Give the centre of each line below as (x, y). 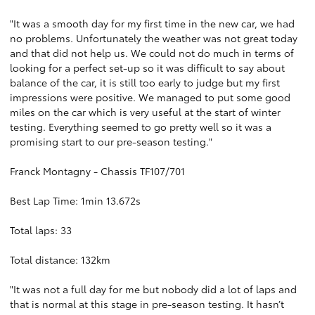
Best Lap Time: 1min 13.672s (75, 200)
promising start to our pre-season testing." (111, 141)
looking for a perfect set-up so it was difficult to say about (147, 67)
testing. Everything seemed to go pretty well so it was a (141, 127)
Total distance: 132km (60, 259)
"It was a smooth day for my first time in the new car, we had (152, 23)
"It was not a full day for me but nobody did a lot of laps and (153, 289)
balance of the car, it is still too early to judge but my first (145, 82)
